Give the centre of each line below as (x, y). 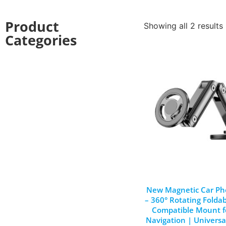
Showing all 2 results (183, 26)
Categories (41, 40)
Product (32, 27)
